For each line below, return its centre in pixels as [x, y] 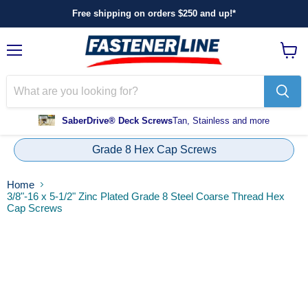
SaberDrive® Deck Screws [117, 120]
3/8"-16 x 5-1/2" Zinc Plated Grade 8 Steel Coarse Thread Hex [146, 197]
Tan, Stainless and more [221, 120]
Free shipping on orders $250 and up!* [154, 13]
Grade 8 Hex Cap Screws [154, 150]
